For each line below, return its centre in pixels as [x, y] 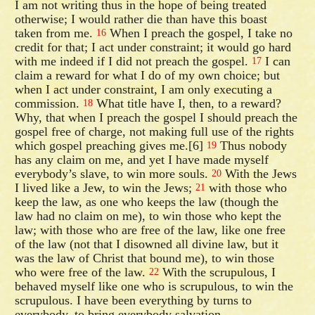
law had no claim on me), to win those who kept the [148, 216]
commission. [49, 103]
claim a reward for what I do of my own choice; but [148, 75]
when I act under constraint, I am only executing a [144, 89]
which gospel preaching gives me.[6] [111, 145]
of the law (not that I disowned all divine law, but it [147, 244]
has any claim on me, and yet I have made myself [142, 159]
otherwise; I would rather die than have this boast [141, 19]
